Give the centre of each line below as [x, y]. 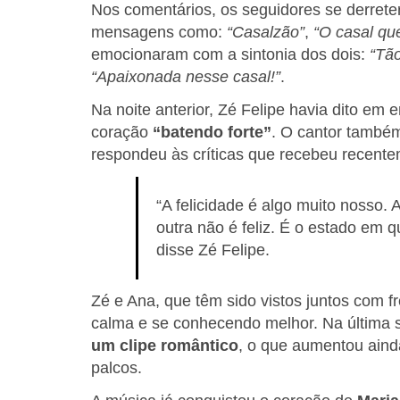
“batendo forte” [212, 133]
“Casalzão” [266, 33]
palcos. [117, 368]
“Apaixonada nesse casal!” [186, 77]
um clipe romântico [165, 346]
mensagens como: [159, 33]
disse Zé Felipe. [213, 250]
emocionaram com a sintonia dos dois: [230, 55]
